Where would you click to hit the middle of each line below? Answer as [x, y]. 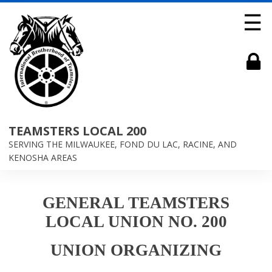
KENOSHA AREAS [43, 157]
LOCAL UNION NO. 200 [136, 222]
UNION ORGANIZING [136, 250]
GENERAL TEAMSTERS [136, 203]
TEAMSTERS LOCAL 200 [77, 131]
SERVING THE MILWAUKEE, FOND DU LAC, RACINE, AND [123, 144]
